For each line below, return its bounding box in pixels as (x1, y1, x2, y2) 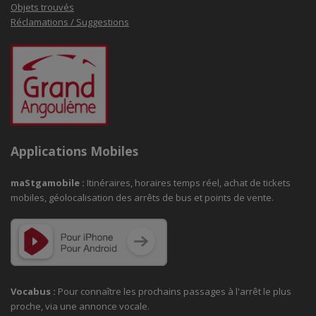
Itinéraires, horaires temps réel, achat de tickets (87, 176, 291, 189)
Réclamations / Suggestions (11, 16, 129, 29)
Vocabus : (11, 284, 58, 298)
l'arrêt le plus (236, 284, 291, 298)
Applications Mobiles (11, 142, 138, 159)
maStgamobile (11, 176, 80, 189)
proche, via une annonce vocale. (11, 299, 150, 312)
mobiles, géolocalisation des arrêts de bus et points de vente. (11, 190, 274, 204)
